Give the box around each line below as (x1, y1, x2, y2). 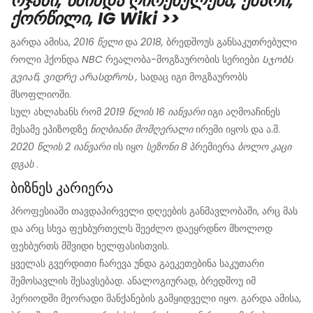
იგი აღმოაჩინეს (205, 105, 280, 119)
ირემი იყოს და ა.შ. (196, 122, 280, 137)
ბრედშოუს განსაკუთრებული (163, 35, 297, 50)
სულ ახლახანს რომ (10, 105, 104, 119)
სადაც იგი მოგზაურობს (140, 70, 247, 85)
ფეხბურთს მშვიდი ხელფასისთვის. (10, 239, 169, 254)
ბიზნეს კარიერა (10, 178, 113, 198)
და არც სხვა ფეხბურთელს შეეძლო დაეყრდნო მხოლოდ (10, 221, 272, 236)
